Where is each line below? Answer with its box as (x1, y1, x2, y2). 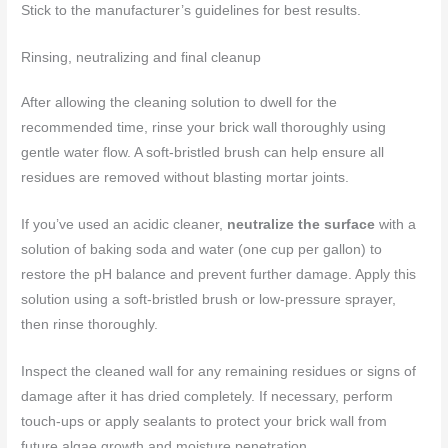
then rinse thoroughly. (21, 317, 159, 333)
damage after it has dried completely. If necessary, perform (21, 388, 394, 404)
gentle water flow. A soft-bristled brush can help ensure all (21, 145, 385, 161)
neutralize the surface (227, 217, 376, 233)
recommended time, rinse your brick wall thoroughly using (21, 120, 387, 136)
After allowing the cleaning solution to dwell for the (21, 95, 338, 111)
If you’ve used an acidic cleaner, (21, 217, 228, 233)
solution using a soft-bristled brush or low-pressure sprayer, (21, 292, 397, 308)
